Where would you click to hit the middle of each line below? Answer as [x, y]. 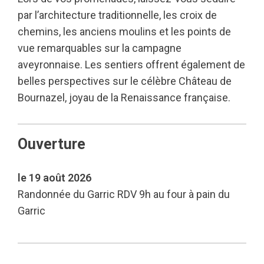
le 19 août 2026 [55, 178]
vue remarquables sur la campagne [100, 48]
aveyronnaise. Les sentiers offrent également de [131, 65]
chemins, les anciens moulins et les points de [124, 32]
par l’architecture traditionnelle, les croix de [117, 15]
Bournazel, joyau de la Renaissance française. [124, 98]
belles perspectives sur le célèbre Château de [125, 81]
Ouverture [52, 144]
